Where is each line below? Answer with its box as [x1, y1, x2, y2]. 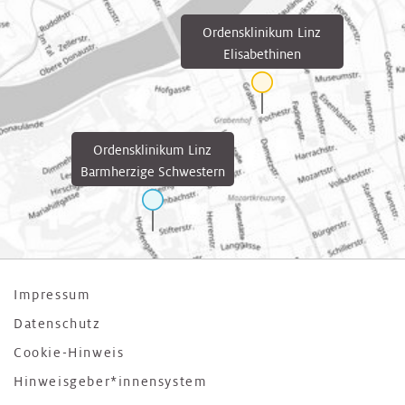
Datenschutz [14, 316, 101, 333]
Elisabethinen [222, 45, 301, 62]
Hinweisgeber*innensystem [14, 373, 208, 390]
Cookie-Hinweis [14, 344, 125, 362]
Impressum [14, 287, 91, 304]
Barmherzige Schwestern [80, 163, 225, 180]
